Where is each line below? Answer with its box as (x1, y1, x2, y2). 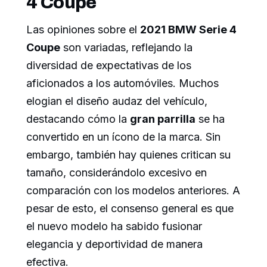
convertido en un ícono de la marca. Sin (26, 130, 221, 143)
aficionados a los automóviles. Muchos (26, 76, 219, 89)
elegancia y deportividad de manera (26, 237, 203, 250)
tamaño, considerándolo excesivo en (26, 166, 207, 179)
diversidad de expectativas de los (26, 58, 191, 72)
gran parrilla (130, 112, 195, 125)
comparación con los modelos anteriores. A (26, 184, 240, 197)
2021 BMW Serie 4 (140, 23, 237, 36)
